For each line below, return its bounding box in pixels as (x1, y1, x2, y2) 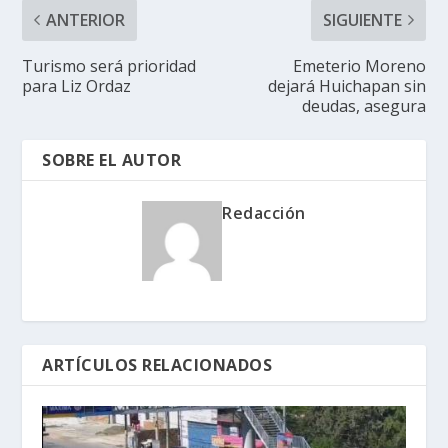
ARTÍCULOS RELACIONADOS (42, 353, 273, 376)
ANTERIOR (46, 8, 126, 31)
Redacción (222, 201, 306, 224)
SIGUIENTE (322, 8, 402, 31)
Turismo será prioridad (22, 54, 197, 77)
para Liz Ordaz (22, 74, 132, 97)
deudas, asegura (301, 94, 426, 117)
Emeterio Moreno (292, 54, 426, 77)
